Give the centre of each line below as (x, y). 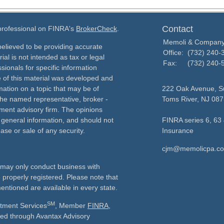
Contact (177, 29)
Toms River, (180, 99)
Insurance (178, 130)
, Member (71, 205)
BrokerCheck (96, 28)
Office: (174, 52)
